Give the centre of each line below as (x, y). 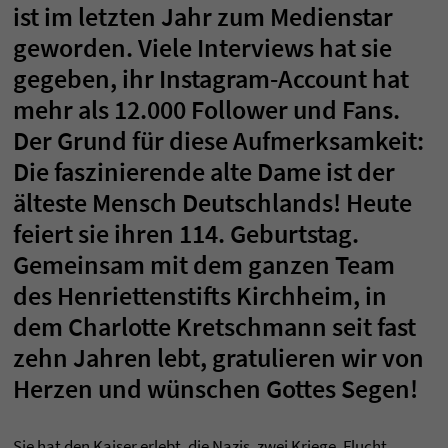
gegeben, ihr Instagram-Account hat (211, 79)
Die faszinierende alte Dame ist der (204, 172)
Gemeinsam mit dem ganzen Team (204, 265)
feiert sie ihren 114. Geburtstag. (186, 234)
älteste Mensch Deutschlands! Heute (212, 203)
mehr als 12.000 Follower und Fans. (206, 110)
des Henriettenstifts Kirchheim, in (200, 296)
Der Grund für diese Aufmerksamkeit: (218, 141)
